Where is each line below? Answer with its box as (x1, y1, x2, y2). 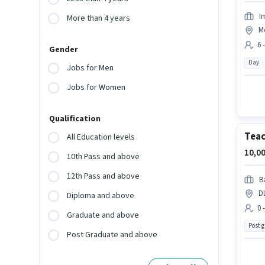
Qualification (49, 113, 101, 125)
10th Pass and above (67, 151, 140, 163)
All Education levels (67, 131, 135, 144)
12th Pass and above (67, 170, 140, 183)
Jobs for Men (67, 62, 114, 75)
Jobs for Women (67, 82, 126, 94)
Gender (49, 44, 79, 56)
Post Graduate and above (67, 229, 158, 241)
